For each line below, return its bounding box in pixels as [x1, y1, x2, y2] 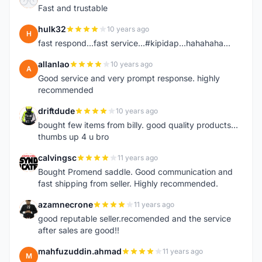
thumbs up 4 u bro [38, 132, 109, 142]
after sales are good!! [38, 225, 119, 235]
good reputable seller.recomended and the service [38, 213, 231, 223]
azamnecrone [38, 199, 93, 209]
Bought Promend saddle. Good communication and [38, 167, 233, 177]
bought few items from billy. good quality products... [38, 120, 238, 130]
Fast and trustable [38, 3, 108, 13]
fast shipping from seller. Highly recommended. [38, 178, 218, 188]
